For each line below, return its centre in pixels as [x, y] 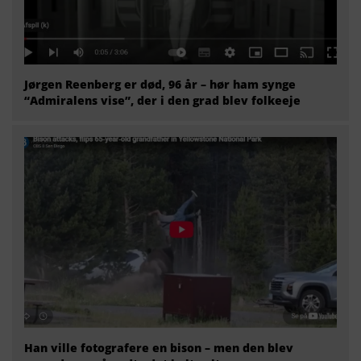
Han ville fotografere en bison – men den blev [159, 347]
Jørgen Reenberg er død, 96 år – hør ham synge [160, 84]
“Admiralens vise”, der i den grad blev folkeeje [162, 100]
